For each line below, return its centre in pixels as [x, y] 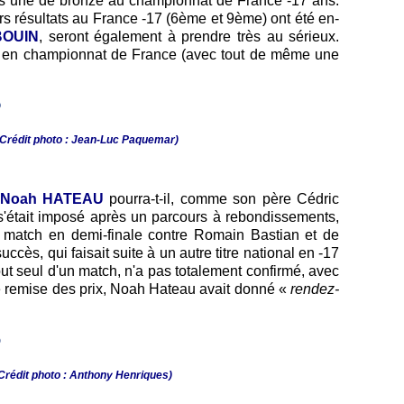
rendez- [315, 289]
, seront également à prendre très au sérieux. [189, 36]
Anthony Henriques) [120, 375]
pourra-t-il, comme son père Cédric [222, 199]
